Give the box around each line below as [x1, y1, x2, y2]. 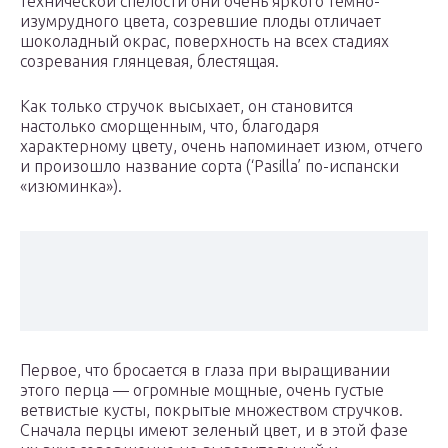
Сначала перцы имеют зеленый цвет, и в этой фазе [20, 421, 408, 440]
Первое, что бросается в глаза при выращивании [20, 361, 390, 380]
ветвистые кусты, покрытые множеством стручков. [20, 401, 403, 420]
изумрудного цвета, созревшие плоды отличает [20, 12, 381, 31]
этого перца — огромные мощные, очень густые [20, 381, 384, 400]
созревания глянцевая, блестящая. [20, 52, 279, 71]
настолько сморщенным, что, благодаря [20, 117, 319, 136]
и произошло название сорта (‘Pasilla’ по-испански [20, 157, 399, 176]
